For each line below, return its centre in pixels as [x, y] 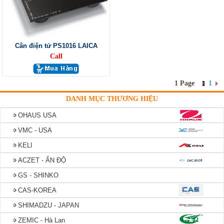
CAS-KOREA [37, 190]
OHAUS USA [37, 115]
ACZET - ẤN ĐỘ [42, 160]
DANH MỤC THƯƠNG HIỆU [112, 99]
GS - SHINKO [38, 175]
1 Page [184, 83]
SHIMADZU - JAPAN [48, 205]
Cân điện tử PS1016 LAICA [56, 46]
